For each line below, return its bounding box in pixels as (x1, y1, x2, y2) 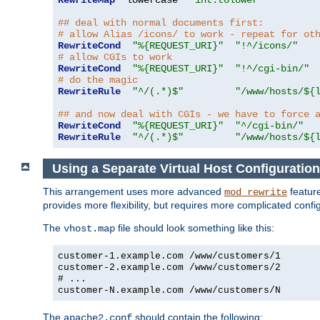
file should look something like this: (115, 222, 274, 234)
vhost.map (64, 223, 115, 235)
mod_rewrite (224, 186, 287, 199)
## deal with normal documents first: (58, 17, 264, 29)
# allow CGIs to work (58, 51, 172, 64)
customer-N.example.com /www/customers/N (58, 285, 281, 296)
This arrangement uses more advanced (43, 186, 224, 198)
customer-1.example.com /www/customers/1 (58, 251, 281, 262)
